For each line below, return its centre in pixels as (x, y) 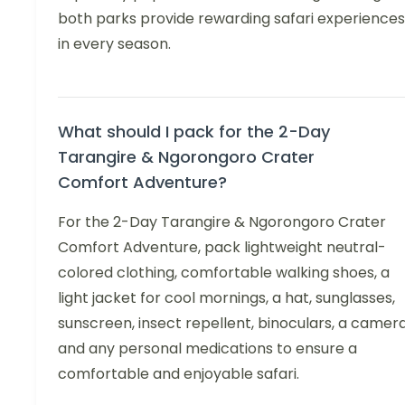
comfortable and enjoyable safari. (179, 373)
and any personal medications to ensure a (207, 348)
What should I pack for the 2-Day (194, 131)
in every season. (114, 43)
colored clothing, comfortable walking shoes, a (224, 272)
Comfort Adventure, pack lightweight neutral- (222, 247)
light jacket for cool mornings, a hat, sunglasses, (226, 297)
